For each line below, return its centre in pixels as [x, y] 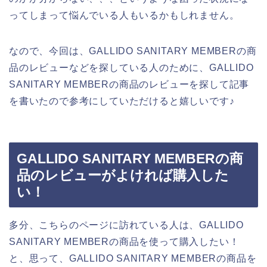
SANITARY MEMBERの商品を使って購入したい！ [124, 241]
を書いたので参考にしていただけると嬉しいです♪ [122, 101]
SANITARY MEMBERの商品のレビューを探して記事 [129, 85]
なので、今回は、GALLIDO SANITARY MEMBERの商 [133, 51]
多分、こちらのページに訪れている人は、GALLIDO [126, 225]
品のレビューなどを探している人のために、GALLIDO [131, 68]
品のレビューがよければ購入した [123, 175]
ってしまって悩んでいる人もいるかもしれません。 [124, 15]
